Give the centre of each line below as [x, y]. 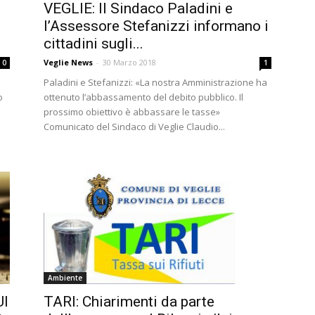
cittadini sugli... [94, 44]
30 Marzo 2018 [129, 62]
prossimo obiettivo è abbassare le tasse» [132, 112]
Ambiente [65, 277]
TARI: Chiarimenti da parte [129, 301]
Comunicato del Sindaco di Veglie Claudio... [134, 127]
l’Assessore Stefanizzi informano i [156, 26]
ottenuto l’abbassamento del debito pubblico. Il [143, 97]
